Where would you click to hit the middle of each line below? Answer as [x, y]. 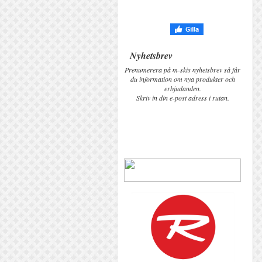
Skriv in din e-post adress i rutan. [182, 98]
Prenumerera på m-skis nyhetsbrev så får [182, 70]
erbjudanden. [182, 88]
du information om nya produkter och [182, 79]
